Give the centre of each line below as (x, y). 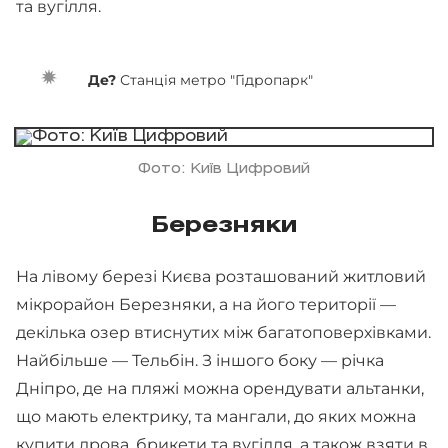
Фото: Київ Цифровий (224, 169)
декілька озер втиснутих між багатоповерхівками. (223, 332)
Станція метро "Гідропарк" (216, 79)
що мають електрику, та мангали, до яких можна (216, 416)
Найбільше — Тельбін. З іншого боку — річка (200, 360)
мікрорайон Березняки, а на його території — (206, 304)
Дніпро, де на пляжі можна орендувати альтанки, (220, 388)
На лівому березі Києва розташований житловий (221, 276)
